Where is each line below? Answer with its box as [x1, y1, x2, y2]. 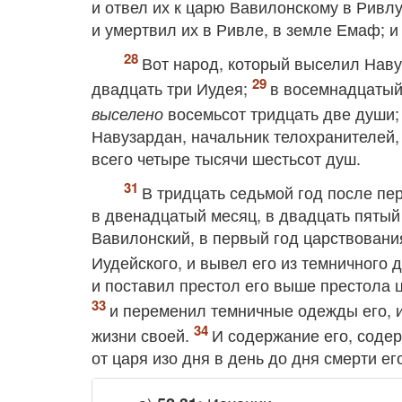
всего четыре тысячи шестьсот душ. [92, 146, 361, 170]
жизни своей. [92, 323, 194, 346]
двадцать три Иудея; [92, 76, 252, 100]
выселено [92, 102, 163, 125]
